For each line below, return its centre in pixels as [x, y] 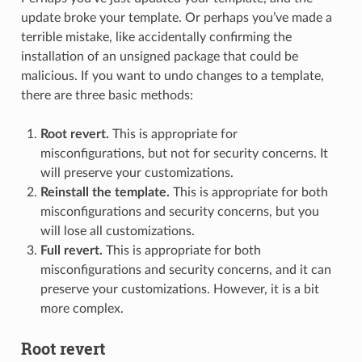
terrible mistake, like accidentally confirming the [156, 38]
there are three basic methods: [107, 96]
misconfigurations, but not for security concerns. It [184, 154]
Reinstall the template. [105, 193]
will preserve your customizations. [137, 173]
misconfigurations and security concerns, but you [179, 212]
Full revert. [71, 251]
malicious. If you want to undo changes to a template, [172, 76]
